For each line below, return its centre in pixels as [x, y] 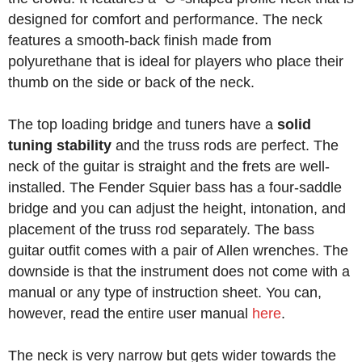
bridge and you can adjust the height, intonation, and [177, 209]
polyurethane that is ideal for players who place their [176, 62]
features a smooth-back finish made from [140, 41]
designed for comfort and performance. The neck [165, 20]
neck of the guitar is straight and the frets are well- [169, 167]
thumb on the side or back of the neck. [131, 83]
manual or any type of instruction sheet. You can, [165, 293]
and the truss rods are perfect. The [225, 146]
